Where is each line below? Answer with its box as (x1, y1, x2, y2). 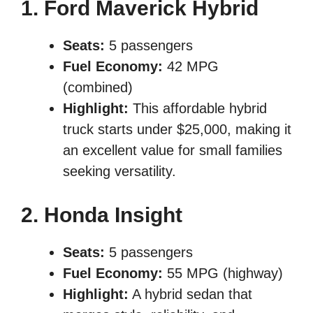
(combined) (63, 80, 133, 96)
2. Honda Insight (21, 203, 182, 227)
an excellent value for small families (63, 143, 282, 159)
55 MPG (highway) (163, 265, 283, 282)
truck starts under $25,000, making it (63, 122, 291, 138)
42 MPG (163, 59, 219, 75)
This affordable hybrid (129, 101, 267, 117)
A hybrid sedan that (129, 286, 252, 303)
